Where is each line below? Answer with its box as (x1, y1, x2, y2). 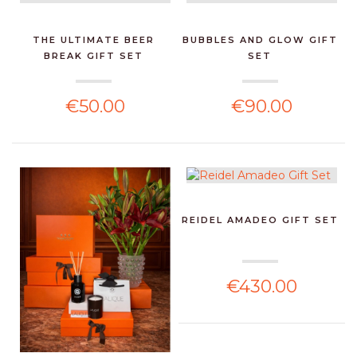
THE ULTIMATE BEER (32, 33, 155, 45)
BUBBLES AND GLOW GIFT (182, 33, 338, 45)
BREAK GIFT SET (43, 49, 143, 61)
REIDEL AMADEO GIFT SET (181, 214, 339, 226)
